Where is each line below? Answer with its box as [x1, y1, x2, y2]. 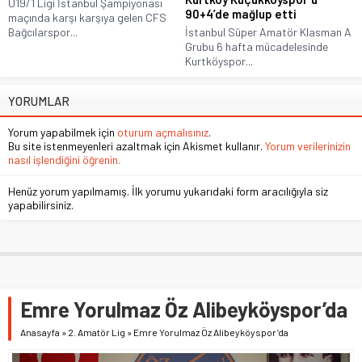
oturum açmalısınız [117, 124, 208, 139]
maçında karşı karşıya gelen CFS [8, 10, 166, 24]
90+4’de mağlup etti [185, 6, 297, 21]
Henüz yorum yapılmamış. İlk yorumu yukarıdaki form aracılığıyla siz [8, 183, 328, 198]
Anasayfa [20, 326, 60, 338]
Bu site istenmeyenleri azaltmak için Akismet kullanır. [8, 138, 265, 153]
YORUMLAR [8, 93, 69, 108]
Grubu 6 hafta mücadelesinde [185, 39, 328, 53]
